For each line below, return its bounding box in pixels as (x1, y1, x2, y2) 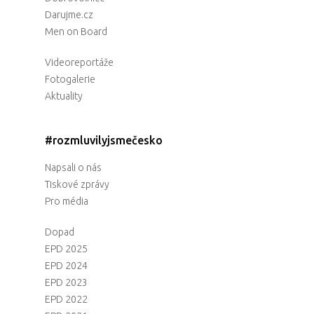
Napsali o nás (45, 162, 102, 174)
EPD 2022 (45, 294, 88, 306)
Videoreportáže (45, 57, 114, 69)
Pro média (45, 196, 88, 207)
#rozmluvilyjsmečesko (45, 134, 163, 147)
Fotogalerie (45, 74, 95, 86)
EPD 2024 (45, 260, 88, 272)
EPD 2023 (45, 277, 88, 289)
